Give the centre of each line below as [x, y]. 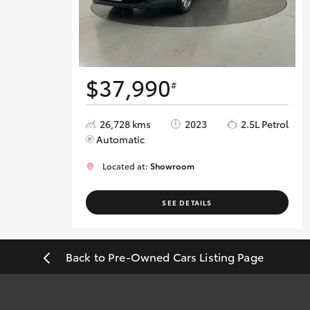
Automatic [120, 139]
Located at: [126, 165]
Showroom [172, 165]
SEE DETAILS [187, 202]
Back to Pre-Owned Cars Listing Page [165, 257]
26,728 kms [125, 124]
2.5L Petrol [265, 124]
